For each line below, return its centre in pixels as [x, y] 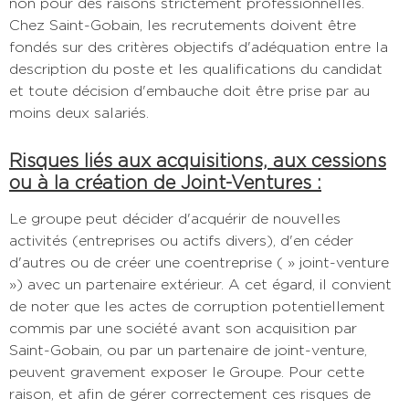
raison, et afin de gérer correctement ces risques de [190, 393]
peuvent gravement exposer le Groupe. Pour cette [187, 372]
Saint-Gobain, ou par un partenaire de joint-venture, [188, 350]
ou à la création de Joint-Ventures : [165, 182]
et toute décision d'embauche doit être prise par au [189, 90]
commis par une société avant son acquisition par [183, 328]
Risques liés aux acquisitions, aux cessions [198, 160]
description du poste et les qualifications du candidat [196, 68]
